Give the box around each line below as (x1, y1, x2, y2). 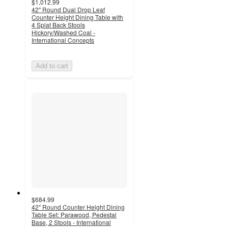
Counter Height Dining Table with (32, 12, 123, 21)
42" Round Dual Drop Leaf (32, 5, 105, 14)
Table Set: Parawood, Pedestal (32, 210, 117, 219)
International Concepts (32, 35, 94, 44)
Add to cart (36, 62, 68, 70)
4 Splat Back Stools (32, 20, 85, 29)
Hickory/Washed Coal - (32, 27, 95, 37)
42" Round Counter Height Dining (32, 202, 125, 211)
